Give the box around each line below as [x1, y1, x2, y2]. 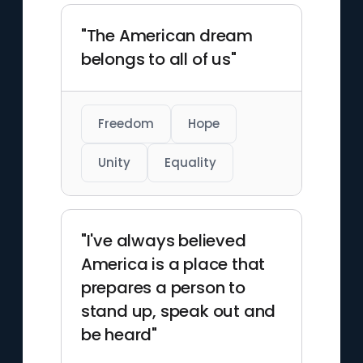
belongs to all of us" [80, 48, 237, 70]
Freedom [97, 115, 154, 132]
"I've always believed [80, 229, 246, 252]
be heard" [80, 323, 157, 346]
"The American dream [80, 24, 253, 47]
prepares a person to [80, 276, 246, 299]
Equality [164, 154, 216, 171]
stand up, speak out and [80, 300, 276, 322]
